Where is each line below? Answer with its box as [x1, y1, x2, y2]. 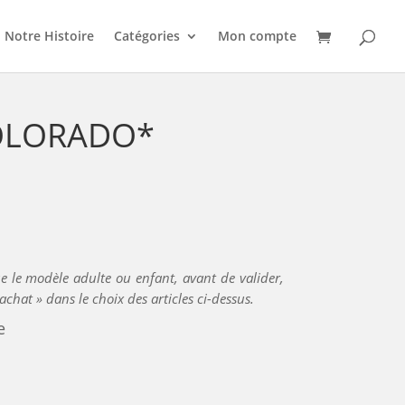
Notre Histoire [5, 27, 94, 44]
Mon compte [218, 27, 297, 44]
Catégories [114, 27, 180, 44]
